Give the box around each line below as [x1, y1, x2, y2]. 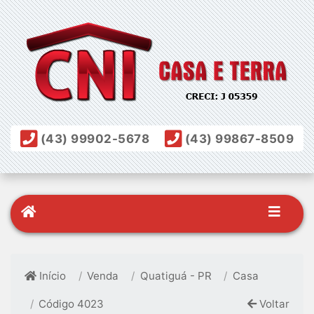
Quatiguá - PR [139, 268, 212, 282]
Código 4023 [39, 296, 104, 310]
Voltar [256, 296, 289, 310]
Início [36, 268, 67, 282]
